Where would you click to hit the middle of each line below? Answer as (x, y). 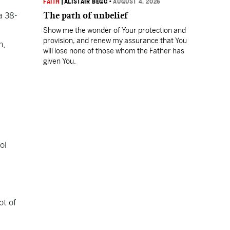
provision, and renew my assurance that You (115, 41)
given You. (60, 61)
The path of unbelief (85, 15)
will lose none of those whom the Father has (114, 51)
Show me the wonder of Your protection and (114, 30)
